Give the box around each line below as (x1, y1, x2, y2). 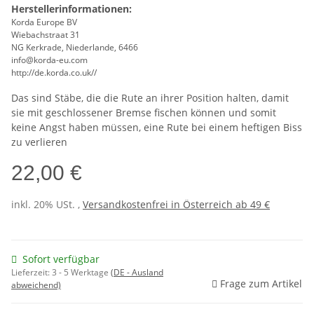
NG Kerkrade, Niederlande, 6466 (11, 41, 138, 54)
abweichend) (11, 279, 61, 292)
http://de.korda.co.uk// (11, 67, 97, 79)
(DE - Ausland (111, 266, 163, 279)
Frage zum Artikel (220, 277, 302, 291)
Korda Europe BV (11, 16, 77, 29)
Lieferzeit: (11, 266, 52, 279)
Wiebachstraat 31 (11, 29, 80, 41)
